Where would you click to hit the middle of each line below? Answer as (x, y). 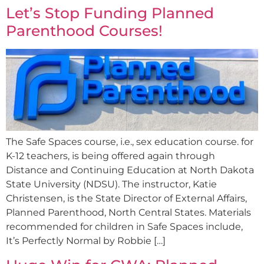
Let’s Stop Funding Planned (110, 13)
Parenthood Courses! (84, 30)
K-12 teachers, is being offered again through (110, 156)
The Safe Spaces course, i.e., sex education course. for (130, 142)
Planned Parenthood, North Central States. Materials (128, 213)
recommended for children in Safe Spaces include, (124, 227)
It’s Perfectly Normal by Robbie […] (86, 241)
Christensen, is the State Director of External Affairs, (126, 199)
